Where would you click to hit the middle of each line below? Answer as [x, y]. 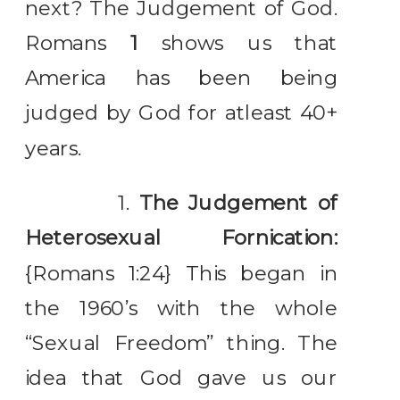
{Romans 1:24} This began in [182, 273]
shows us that [237, 43]
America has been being [182, 78]
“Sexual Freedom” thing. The [182, 343]
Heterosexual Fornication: [182, 238]
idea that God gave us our [182, 378]
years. [54, 148]
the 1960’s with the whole [182, 308]
